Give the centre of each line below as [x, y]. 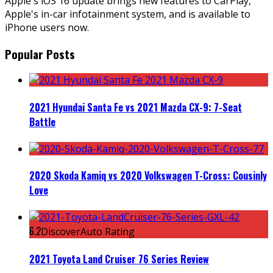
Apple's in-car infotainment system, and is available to [128, 14]
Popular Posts [40, 54]
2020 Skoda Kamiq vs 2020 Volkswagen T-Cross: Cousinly [148, 176]
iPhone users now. [47, 27]
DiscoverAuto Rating [88, 232]
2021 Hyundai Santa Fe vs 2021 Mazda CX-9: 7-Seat [136, 107]
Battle [42, 122]
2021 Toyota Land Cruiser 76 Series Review [119, 259]
